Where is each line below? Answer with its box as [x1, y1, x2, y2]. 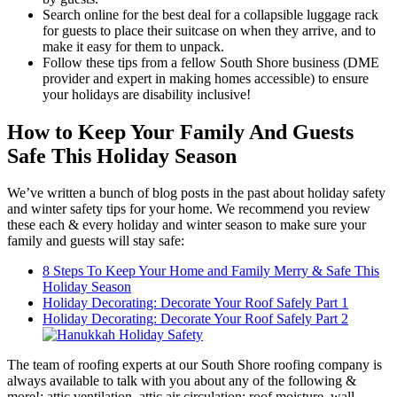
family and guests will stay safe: [7, 233, 184, 249]
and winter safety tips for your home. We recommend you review [7, 201, 370, 217]
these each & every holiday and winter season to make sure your [7, 217, 366, 233]
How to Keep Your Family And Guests [7, 120, 354, 144]
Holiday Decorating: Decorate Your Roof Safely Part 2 [43, 311, 348, 327]
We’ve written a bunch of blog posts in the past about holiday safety [7, 185, 385, 201]
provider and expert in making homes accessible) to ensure [43, 70, 369, 86]
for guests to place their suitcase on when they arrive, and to [43, 22, 376, 38]
